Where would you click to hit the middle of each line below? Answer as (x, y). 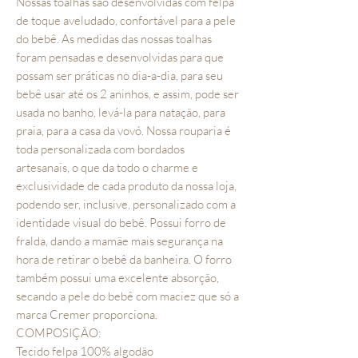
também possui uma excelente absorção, (117, 278)
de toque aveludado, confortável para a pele (126, 20)
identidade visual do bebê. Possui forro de (121, 223)
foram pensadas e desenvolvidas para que (120, 57)
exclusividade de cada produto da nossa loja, (126, 186)
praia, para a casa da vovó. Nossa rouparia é (123, 131)
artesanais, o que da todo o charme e (107, 167)
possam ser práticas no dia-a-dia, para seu (119, 76)
